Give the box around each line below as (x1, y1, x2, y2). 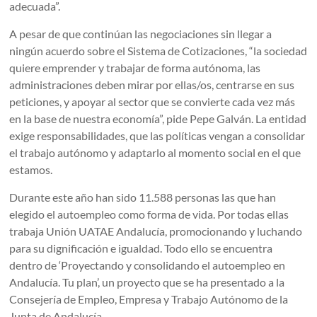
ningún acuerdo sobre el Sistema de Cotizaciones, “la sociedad (9, 44, 308, 58)
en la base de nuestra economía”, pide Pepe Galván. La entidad (9, 112, 307, 126)
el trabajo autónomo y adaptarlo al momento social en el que (9, 146, 301, 160)
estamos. (9, 163, 53, 177)
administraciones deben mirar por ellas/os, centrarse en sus (9, 78, 295, 92)
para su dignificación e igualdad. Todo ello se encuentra (9, 241, 273, 255)
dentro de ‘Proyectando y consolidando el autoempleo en (9, 258, 286, 272)
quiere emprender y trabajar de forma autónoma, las (9, 61, 261, 75)
